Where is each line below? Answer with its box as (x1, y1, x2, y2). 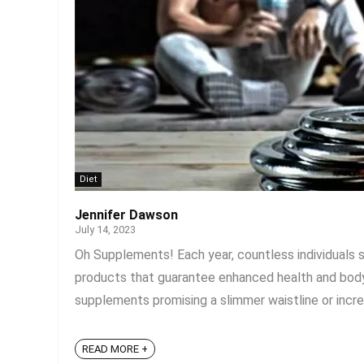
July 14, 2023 (75, 223, 136, 236)
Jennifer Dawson (75, 207, 178, 223)
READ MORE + (82, 343, 148, 356)
